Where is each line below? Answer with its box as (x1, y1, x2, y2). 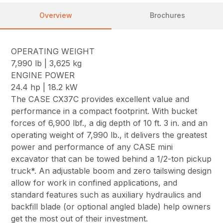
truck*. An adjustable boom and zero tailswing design (11, 165, 212, 176)
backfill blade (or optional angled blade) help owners (11, 201, 211, 212)
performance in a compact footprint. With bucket (11, 106, 198, 116)
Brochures (149, 10, 185, 19)
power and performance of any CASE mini (11, 141, 173, 152)
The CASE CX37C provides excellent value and (11, 94, 190, 104)
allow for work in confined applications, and (11, 177, 178, 188)
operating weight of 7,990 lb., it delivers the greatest (11, 129, 208, 140)
